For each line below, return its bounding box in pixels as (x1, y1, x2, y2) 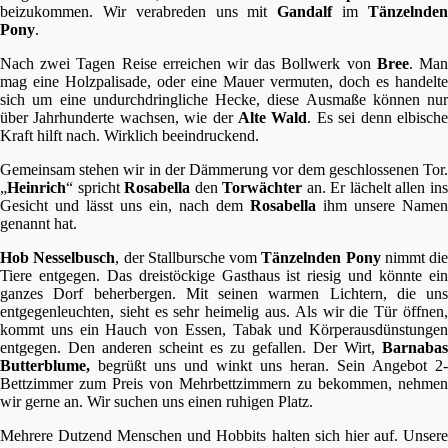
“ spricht (66, 179, 125, 196)
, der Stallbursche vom (115, 249, 262, 266)
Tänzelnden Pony (261, 249, 381, 266)
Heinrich (7, 179, 66, 196)
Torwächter (222, 179, 303, 196)
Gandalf (277, 3, 333, 20)
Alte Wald (238, 109, 308, 126)
